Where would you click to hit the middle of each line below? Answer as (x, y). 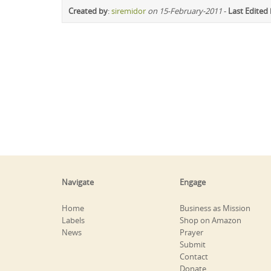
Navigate (78, 182)
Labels (73, 220)
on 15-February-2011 (185, 11)
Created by (88, 11)
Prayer (191, 232)
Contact (194, 256)
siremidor (129, 11)
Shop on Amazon (211, 220)
